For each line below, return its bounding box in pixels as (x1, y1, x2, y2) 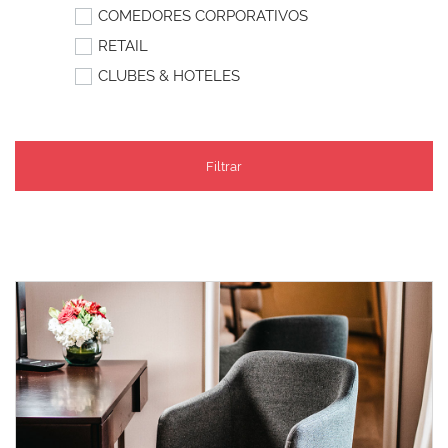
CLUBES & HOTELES (97, 67, 240, 86)
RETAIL (97, 37, 148, 56)
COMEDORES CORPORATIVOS (97, 7, 308, 26)
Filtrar (206, 158, 242, 174)
